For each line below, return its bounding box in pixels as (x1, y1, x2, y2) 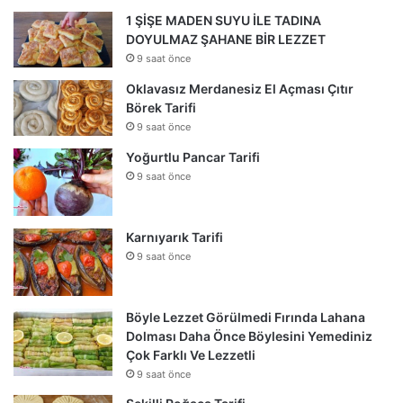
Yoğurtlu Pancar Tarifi (126, 148, 260, 165)
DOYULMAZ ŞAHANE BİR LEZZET (126, 31, 326, 47)
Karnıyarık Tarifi (126, 228, 223, 245)
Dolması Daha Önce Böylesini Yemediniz (126, 327, 372, 344)
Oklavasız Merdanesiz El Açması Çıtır (126, 80, 354, 96)
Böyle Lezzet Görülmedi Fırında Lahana (126, 309, 365, 325)
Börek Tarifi (126, 99, 196, 115)
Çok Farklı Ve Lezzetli (126, 346, 255, 363)
